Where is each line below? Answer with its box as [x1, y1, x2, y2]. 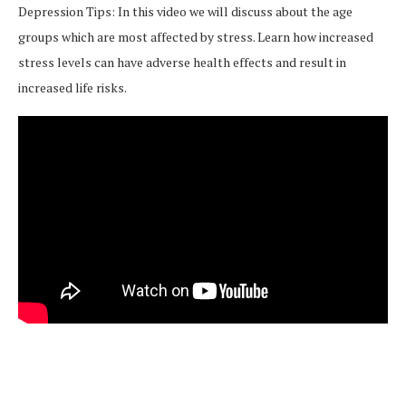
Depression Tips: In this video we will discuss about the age [18, 3, 353, 20]
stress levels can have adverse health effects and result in [18, 53, 346, 71]
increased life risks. [18, 79, 127, 96]
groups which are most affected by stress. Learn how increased [18, 28, 373, 45]
